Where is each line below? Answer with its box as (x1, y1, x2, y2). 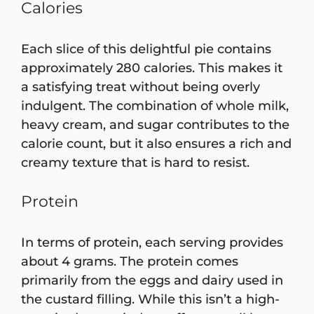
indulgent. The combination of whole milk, (21, 98, 289, 114)
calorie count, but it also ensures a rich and (21, 136, 292, 152)
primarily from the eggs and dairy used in (21, 273, 283, 289)
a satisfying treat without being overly (21, 79, 260, 95)
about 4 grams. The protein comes (21, 254, 238, 270)
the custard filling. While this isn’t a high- (21, 292, 280, 308)
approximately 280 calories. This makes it (21, 60, 282, 76)
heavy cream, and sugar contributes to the (21, 117, 289, 133)
